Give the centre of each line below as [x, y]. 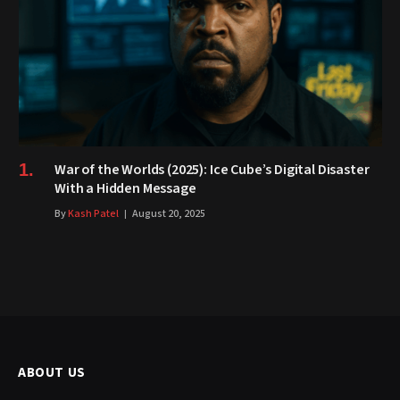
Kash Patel [93, 214]
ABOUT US [52, 373]
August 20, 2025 [169, 214]
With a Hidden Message [125, 189]
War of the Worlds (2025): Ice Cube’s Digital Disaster [212, 170]
